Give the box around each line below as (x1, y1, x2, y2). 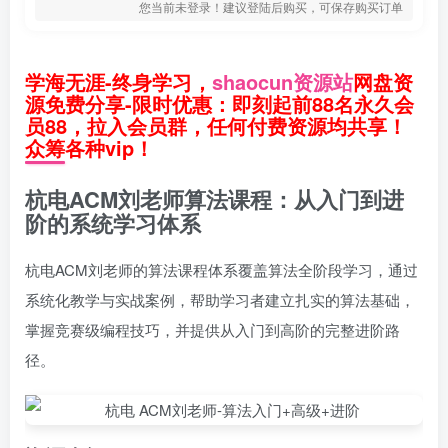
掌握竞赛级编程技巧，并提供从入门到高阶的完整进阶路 (25, 319, 400, 340)
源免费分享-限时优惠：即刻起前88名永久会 (25, 89, 414, 118)
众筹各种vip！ (25, 133, 154, 162)
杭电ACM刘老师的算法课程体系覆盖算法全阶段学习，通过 (25, 259, 418, 280)
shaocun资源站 (212, 67, 353, 96)
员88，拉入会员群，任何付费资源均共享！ (25, 111, 407, 140)
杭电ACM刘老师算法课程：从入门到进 (25, 183, 404, 215)
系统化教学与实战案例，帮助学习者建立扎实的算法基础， (25, 289, 415, 310)
